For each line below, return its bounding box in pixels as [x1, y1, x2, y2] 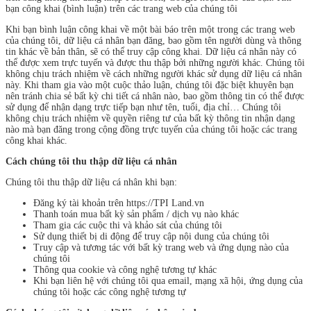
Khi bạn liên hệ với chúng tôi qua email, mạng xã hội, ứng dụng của [33, 275, 303, 286]
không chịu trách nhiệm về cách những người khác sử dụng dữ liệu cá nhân [6, 68, 302, 79]
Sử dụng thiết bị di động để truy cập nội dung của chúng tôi [33, 230, 269, 242]
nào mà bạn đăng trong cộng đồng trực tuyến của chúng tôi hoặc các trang [6, 124, 297, 135]
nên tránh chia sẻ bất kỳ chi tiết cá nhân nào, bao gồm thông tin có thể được [6, 90, 304, 101]
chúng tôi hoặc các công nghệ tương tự [33, 286, 186, 297]
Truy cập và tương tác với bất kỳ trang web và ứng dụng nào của [33, 242, 289, 253]
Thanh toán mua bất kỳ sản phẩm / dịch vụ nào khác [33, 208, 239, 219]
